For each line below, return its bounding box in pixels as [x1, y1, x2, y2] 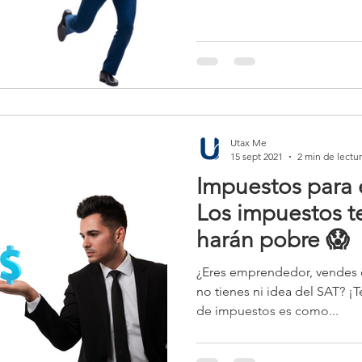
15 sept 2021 [230, 150, 283, 162]
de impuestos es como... [196, 303, 339, 318]
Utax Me [230, 137, 267, 149]
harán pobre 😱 [196, 226, 349, 253]
